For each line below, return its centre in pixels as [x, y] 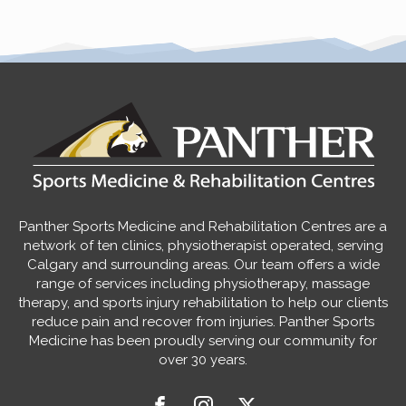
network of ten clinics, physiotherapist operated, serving [203, 246]
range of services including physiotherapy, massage [203, 284]
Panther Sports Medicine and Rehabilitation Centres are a [203, 227]
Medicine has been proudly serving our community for [203, 341]
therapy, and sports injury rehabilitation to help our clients [203, 303]
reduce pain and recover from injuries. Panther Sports [203, 322]
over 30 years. [203, 360]
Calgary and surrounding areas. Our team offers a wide [203, 265]
